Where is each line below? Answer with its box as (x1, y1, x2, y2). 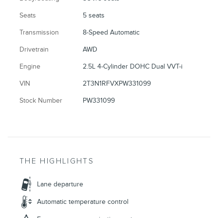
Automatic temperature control (37, 198, 128, 206)
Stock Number (19, 96, 62, 105)
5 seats (83, 11, 105, 20)
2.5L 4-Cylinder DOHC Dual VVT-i (83, 62, 183, 71)
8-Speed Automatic (83, 28, 140, 37)
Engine (19, 62, 40, 71)
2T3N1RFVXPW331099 (83, 79, 151, 88)
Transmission (19, 28, 59, 37)
